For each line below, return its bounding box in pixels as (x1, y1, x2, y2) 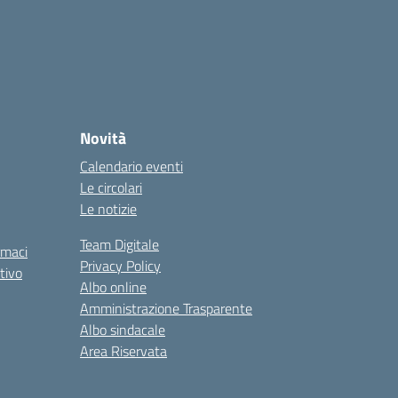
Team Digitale (80, 234, 159, 255)
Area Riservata (80, 340, 167, 362)
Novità (80, 126, 126, 150)
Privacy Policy (80, 255, 161, 276)
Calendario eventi (80, 155, 183, 177)
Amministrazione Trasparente (80, 298, 252, 319)
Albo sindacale (80, 319, 165, 340)
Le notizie (80, 198, 137, 219)
